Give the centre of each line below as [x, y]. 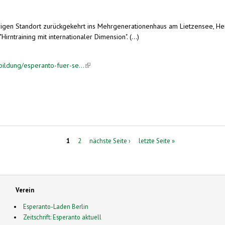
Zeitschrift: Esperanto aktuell [63, 217]
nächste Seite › [110, 141]
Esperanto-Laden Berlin [56, 207]
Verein [25, 190]
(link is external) [108, 65]
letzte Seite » [157, 141]
